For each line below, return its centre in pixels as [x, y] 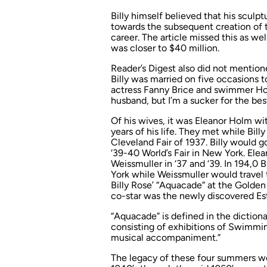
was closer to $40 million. [165, 48]
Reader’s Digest [143, 69]
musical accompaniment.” [166, 238]
